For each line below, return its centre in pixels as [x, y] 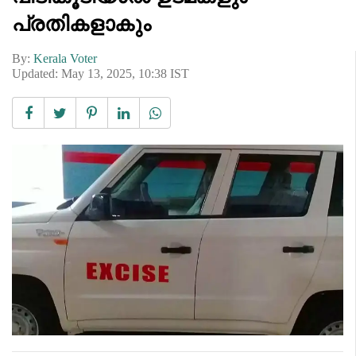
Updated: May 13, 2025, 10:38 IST [101, 73]
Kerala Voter [65, 58]
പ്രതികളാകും [81, 23]
